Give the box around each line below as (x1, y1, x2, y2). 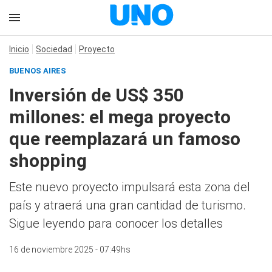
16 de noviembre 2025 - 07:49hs (9, 245, 131, 254)
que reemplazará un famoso (9, 128, 240, 149)
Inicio (9, 44, 29, 54)
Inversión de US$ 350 (9, 84, 184, 106)
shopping (9, 150, 87, 171)
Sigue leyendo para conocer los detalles (9, 216, 223, 231)
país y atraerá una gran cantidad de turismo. (9, 198, 246, 212)
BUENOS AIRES (9, 66, 66, 75)
